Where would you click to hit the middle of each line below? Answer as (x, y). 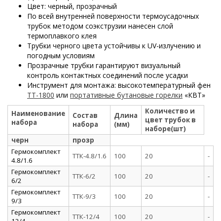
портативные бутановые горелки (126, 95)
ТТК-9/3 (84, 196)
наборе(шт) (166, 129)
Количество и (170, 111)
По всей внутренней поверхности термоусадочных (113, 16)
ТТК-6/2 (84, 176)
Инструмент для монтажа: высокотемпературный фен (119, 85)
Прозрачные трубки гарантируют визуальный (104, 65)
